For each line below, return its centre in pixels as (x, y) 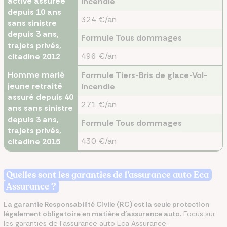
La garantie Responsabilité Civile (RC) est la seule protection (106, 204)
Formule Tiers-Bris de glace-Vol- (144, 75)
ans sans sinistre (40, 108)
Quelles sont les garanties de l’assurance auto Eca (108, 175)
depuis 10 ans (34, 12)
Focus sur (198, 214)
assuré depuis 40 (41, 97)
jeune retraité (35, 86)
